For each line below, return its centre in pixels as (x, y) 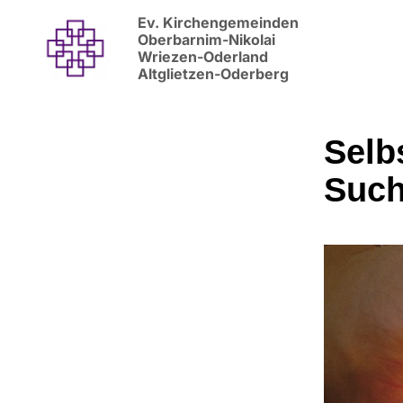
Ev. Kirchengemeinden (218, 22)
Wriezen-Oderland (204, 57)
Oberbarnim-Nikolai (208, 40)
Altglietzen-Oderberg (213, 74)
